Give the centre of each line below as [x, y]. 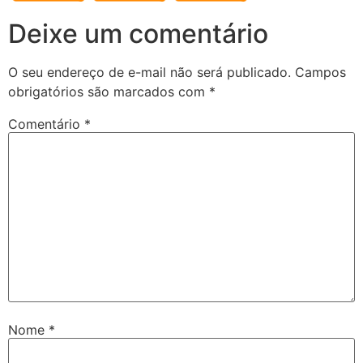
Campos [320, 72]
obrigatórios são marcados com [109, 91]
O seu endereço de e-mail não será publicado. [149, 72]
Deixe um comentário [138, 33]
